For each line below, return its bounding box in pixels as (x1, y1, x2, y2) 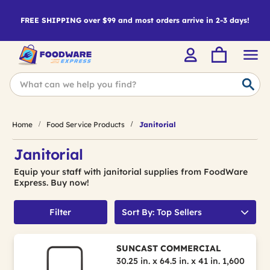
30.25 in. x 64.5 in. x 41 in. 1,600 (116, 256, 245, 266)
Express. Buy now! (14, 177, 89, 188)
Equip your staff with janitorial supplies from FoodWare (14, 166, 248, 177)
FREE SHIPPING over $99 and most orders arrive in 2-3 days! (20, 16, 250, 25)
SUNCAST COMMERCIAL (116, 243, 221, 254)
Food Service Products (46, 119, 125, 129)
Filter (49, 207, 72, 218)
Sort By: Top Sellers (121, 207, 202, 218)
